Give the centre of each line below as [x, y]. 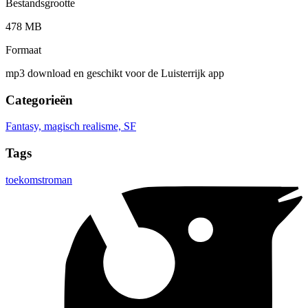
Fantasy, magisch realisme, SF [71, 126]
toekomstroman [39, 179]
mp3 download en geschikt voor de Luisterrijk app [115, 73]
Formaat [23, 49]
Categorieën [39, 100]
